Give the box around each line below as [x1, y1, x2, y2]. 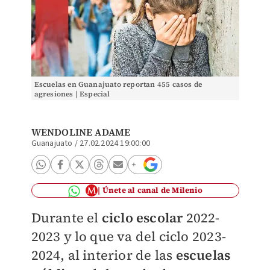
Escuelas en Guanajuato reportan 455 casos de [34, 80, 202, 89]
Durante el [31, 209, 102, 227]
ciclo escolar [101, 209, 183, 227]
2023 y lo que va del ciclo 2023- [31, 227, 226, 245]
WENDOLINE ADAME [31, 125, 131, 139]
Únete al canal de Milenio [102, 185, 202, 195]
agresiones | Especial [34, 89, 110, 99]
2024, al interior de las [31, 246, 176, 264]
